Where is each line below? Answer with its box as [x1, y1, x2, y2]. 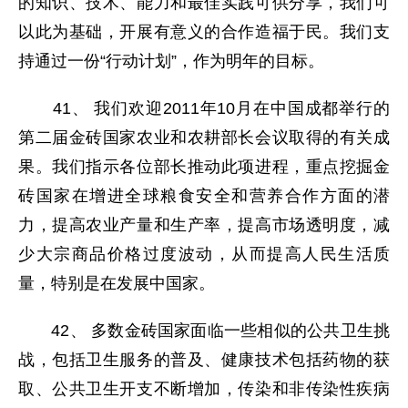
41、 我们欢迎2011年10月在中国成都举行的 [18, 99, 390, 117]
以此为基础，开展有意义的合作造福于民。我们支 [18, 23, 390, 41]
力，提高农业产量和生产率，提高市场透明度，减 [18, 216, 390, 234]
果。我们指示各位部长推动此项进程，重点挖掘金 [18, 158, 390, 176]
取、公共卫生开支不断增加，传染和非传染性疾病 [18, 380, 390, 398]
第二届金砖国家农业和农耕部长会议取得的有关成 [18, 128, 390, 147]
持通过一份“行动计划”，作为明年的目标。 [18, 52, 324, 70]
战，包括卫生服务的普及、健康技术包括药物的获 [18, 351, 390, 369]
